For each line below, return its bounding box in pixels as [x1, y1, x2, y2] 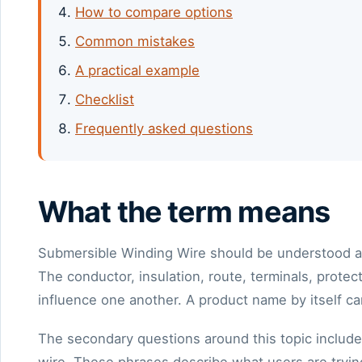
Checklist [75, 91, 134, 108]
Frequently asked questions [75, 120, 253, 137]
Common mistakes [75, 32, 195, 49]
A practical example [75, 61, 200, 78]
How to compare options [75, 3, 233, 20]
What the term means [38, 193, 330, 229]
